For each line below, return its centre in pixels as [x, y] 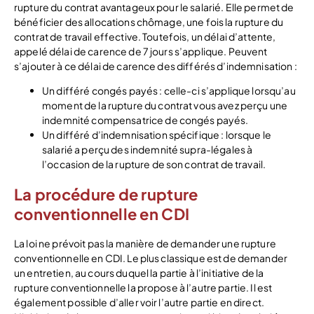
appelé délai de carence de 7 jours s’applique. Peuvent [141, 51]
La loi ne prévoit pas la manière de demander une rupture [145, 244]
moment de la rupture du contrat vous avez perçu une [165, 105]
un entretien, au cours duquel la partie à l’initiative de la [139, 273]
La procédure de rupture [106, 194]
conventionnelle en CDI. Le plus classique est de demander [151, 258]
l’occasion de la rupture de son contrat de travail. [154, 164]
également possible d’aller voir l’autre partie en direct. [139, 302]
